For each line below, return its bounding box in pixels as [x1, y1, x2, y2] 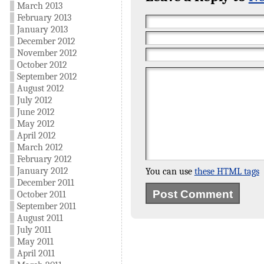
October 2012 [16, 60, 67, 70]
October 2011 [16, 189, 66, 200]
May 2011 [16, 236, 54, 247]
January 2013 [16, 24, 68, 35]
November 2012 [16, 48, 77, 58]
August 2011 [16, 213, 63, 223]
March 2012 [16, 142, 63, 153]
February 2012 [16, 154, 72, 164]
